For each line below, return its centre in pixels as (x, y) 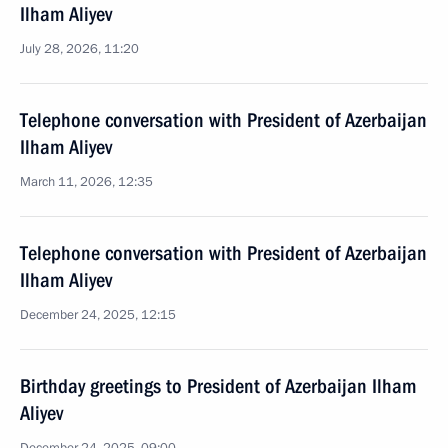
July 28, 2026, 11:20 (79, 49)
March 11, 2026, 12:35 (86, 182)
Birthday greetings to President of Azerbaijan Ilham (218, 386)
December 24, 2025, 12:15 (98, 315)
